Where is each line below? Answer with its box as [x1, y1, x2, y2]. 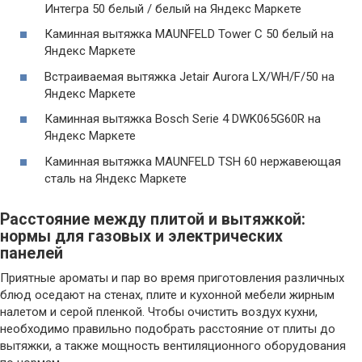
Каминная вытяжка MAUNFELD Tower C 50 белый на [44, 27, 334, 42]
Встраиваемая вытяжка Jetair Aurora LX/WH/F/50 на [44, 69, 335, 84]
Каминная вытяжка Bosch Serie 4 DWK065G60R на [44, 112, 321, 127]
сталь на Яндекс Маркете [44, 170, 187, 186]
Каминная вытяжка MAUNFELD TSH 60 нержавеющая [44, 154, 341, 169]
